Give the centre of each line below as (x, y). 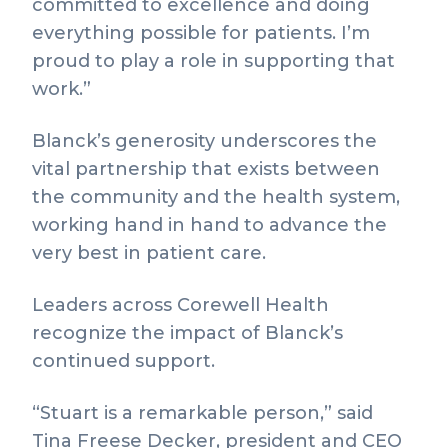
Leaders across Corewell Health (180, 305)
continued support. (123, 361)
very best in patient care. (149, 253)
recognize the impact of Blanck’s (187, 333)
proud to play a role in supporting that (213, 61)
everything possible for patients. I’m (201, 33)
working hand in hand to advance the (209, 225)
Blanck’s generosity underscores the (204, 141)
